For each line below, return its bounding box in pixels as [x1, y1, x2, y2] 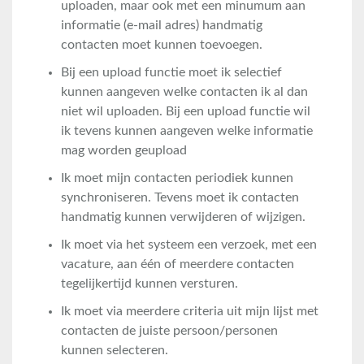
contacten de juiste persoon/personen [61, 324, 278, 337]
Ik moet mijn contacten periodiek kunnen [61, 171, 293, 184]
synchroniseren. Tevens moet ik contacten [61, 191, 299, 204]
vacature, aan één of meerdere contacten [61, 258, 294, 271]
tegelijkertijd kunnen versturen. [61, 277, 238, 290]
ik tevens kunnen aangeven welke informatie [61, 124, 313, 137]
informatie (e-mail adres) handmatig [61, 19, 262, 32]
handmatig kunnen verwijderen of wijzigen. [61, 210, 305, 223]
